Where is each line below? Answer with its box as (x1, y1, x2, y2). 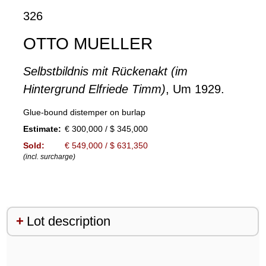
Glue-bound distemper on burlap (23, 107, 145, 118)
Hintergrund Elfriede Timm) (23, 83, 166, 96)
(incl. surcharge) (23, 153, 75, 161)
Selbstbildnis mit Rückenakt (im (23, 65, 188, 78)
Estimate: (23, 124, 61, 134)
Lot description (26, 214, 110, 229)
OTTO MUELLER (23, 34, 153, 53)
